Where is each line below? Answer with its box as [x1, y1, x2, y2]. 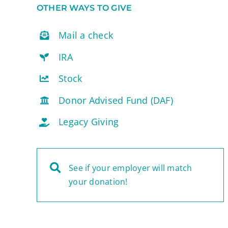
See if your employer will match [69, 162, 192, 174]
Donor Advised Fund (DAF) [59, 94, 173, 106]
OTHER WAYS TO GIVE [36, 3, 132, 13]
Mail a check [59, 28, 113, 41]
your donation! [69, 176, 128, 187]
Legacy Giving [59, 116, 119, 128]
